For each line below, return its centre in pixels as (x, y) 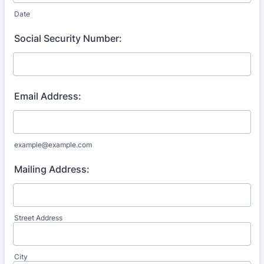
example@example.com (53, 145)
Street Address (38, 218)
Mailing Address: (52, 169)
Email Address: (48, 96)
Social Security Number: (68, 38)
